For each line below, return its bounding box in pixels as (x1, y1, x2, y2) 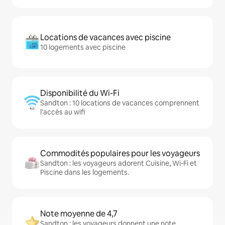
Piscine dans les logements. (40, 168, 129, 177)
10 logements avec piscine (40, 43, 126, 52)
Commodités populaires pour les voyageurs (40, 148, 200, 159)
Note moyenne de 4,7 (40, 208, 118, 219)
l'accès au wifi (40, 107, 85, 117)
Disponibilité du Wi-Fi (40, 88, 120, 98)
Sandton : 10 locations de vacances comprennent (40, 98, 199, 107)
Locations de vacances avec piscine (40, 32, 171, 43)
